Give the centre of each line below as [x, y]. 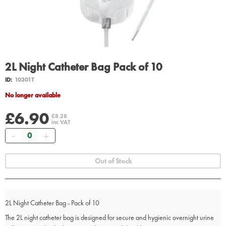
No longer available [35, 95]
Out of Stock [113, 161]
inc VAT [61, 122]
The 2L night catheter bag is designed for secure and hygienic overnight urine [109, 218]
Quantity [32, 133]
